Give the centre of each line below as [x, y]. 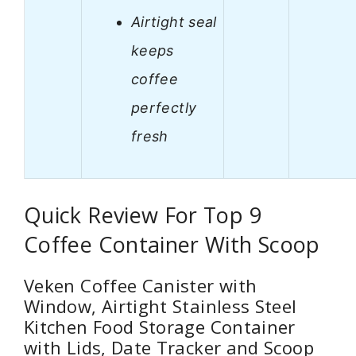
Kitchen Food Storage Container [160, 327]
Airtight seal [174, 21]
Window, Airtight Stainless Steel [161, 306]
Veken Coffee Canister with [141, 286]
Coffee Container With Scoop [172, 245]
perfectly [164, 107]
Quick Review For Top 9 [143, 215]
